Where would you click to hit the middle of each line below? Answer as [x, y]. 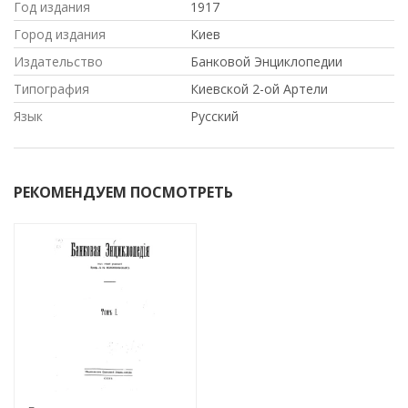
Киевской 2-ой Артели [259, 88]
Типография [51, 88]
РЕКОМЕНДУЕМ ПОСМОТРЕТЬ [123, 192]
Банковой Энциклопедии [266, 61]
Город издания [60, 34]
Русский [214, 116]
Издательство [58, 61]
